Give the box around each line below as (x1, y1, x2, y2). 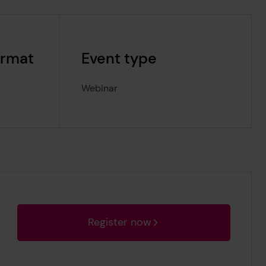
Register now (87, 215, 151, 230)
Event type (81, 48, 157, 68)
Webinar (81, 82, 118, 95)
